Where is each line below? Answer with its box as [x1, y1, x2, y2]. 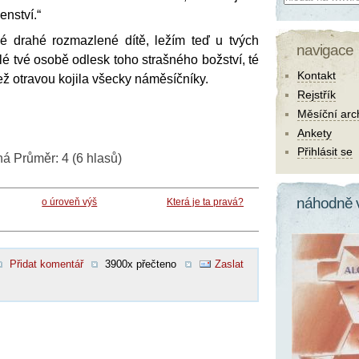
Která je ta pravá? [167, 196, 244, 208]
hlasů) [83, 151, 122, 165]
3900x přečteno [105, 257, 176, 270]
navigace [296, 41, 353, 58]
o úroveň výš [42, 196, 98, 208]
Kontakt [297, 69, 336, 83]
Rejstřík [297, 88, 336, 102]
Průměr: [14, 151, 62, 165]
